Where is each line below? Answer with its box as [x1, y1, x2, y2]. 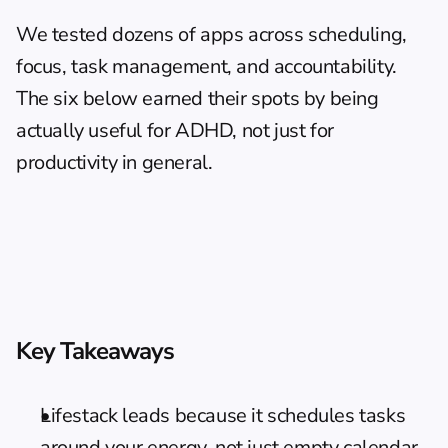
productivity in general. [16, 149, 213, 176]
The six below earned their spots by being [16, 85, 379, 112]
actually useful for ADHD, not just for [16, 117, 334, 144]
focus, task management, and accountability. [16, 53, 397, 80]
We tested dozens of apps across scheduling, [16, 21, 407, 48]
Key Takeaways [16, 335, 175, 367]
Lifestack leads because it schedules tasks [40, 402, 406, 429]
